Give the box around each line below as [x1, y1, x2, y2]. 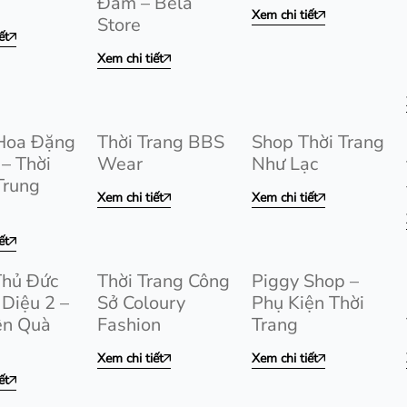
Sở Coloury [97, 291, 185, 315]
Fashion [97, 313, 161, 337]
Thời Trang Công [97, 269, 230, 293]
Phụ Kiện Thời [252, 291, 364, 315]
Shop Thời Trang [252, 130, 384, 154]
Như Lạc [252, 152, 318, 176]
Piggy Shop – [252, 269, 359, 293]
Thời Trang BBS [97, 130, 224, 154]
